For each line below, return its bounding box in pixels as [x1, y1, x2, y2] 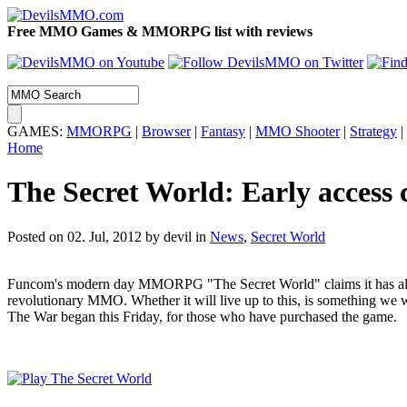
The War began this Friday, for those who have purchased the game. [7, 308, 397, 324]
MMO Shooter [255, 124, 340, 139]
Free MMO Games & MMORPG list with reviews [7, 24, 313, 39]
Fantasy [201, 124, 245, 139]
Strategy [350, 124, 397, 139]
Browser [142, 124, 191, 139]
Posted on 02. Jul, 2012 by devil [7, 228, 192, 244]
